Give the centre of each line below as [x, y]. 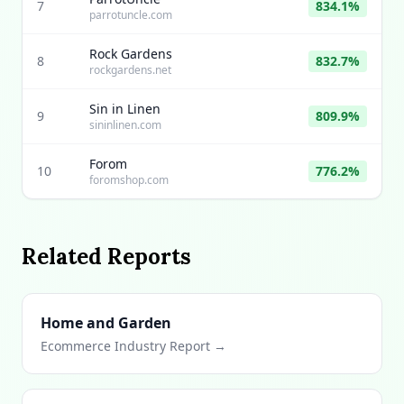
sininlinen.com [125, 125]
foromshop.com [129, 180]
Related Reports [106, 257]
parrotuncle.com [131, 15]
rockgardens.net [130, 70]
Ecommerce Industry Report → [133, 346]
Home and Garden [106, 323]
